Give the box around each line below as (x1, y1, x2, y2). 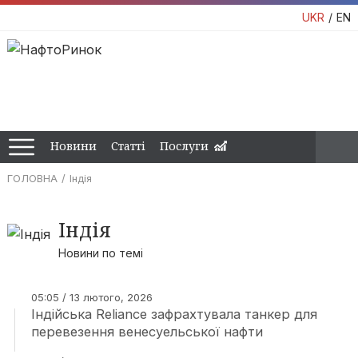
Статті (111, 138, 145, 153)
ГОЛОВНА (6, 172, 58, 185)
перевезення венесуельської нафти (30, 324, 263, 340)
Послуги (160, 138, 209, 153)
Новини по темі (58, 246, 143, 260)
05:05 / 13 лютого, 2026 (30, 291, 153, 304)
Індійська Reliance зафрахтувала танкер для (30, 306, 317, 322)
